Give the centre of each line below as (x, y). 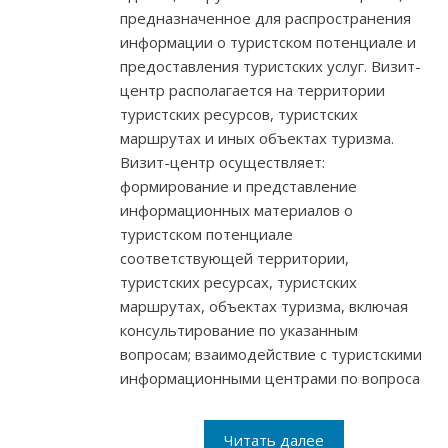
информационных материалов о (236, 210)
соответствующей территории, (234, 258)
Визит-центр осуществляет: (222, 162)
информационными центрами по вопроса (270, 378)
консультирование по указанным (239, 330)
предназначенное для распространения (265, 18)
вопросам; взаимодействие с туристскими (271, 354)
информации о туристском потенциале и (268, 42)
